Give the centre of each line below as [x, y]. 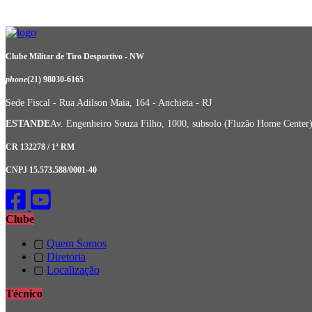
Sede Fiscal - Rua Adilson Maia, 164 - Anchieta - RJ [109, 103]
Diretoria [66, 257]
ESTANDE [28, 124]
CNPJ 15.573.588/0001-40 [51, 170]
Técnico [24, 294]
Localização [73, 270]
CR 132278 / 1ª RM [40, 148]
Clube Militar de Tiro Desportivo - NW [75, 57]
